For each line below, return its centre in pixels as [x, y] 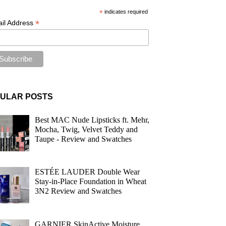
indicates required [125, 12]
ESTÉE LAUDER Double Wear [88, 172]
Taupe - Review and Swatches [83, 139]
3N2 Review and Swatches [78, 191]
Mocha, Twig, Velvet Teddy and [87, 130]
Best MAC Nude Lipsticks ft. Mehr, [92, 120]
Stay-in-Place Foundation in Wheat [91, 182]
